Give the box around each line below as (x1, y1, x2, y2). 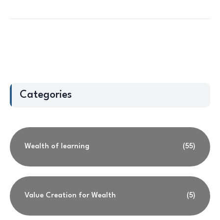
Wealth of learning (25, 143, 89, 151)
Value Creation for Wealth (25, 192, 116, 200)
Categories (20, 90, 72, 101)
